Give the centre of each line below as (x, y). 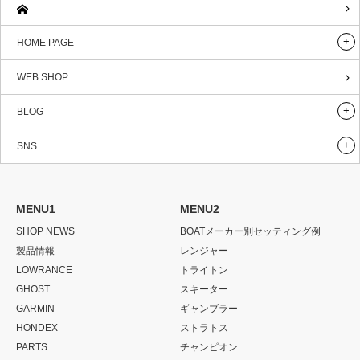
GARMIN (35, 308)
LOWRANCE (44, 270)
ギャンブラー (209, 308)
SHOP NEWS (45, 231)
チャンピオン (209, 347)
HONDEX (37, 327)
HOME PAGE (45, 42)
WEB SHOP (43, 77)
